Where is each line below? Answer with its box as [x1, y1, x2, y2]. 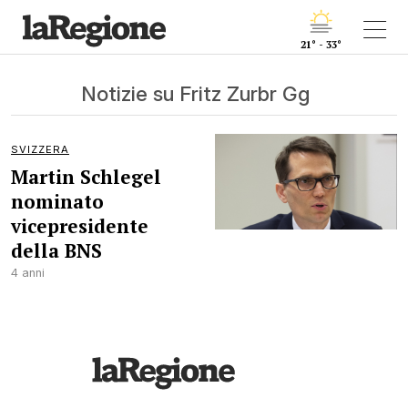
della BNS [11, 238, 102, 263]
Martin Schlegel [11, 164, 161, 189]
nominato [11, 189, 104, 214]
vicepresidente [11, 213, 148, 239]
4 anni [11, 266, 45, 280]
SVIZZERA [11, 143, 69, 156]
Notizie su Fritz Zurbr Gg [80, 81, 310, 106]
